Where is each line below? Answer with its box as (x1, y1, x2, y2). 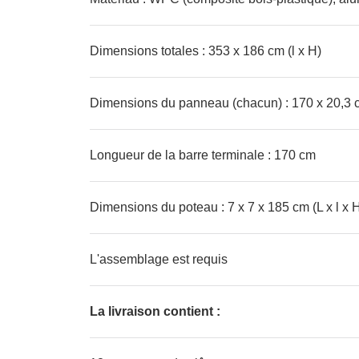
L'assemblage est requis (90, 252, 228, 266)
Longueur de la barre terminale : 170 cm (90, 148, 316, 162)
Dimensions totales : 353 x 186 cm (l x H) (90, 44, 321, 58)
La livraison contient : (90, 305, 220, 318)
